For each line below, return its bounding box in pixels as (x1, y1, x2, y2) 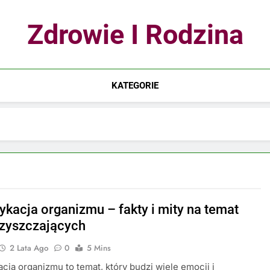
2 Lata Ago (10, 242, 49, 254)
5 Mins (87, 242, 111, 254)
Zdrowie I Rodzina (27, 19, 243, 51)
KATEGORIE (111, 80, 159, 91)
